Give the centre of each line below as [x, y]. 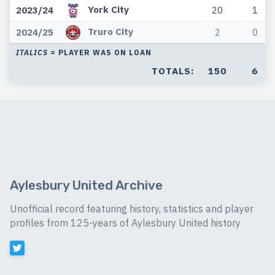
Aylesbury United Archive [86, 185]
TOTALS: [173, 71]
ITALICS [32, 53]
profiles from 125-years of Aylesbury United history [125, 223]
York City [108, 10]
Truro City [110, 32]
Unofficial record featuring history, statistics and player [132, 209]
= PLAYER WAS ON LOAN [100, 53]
